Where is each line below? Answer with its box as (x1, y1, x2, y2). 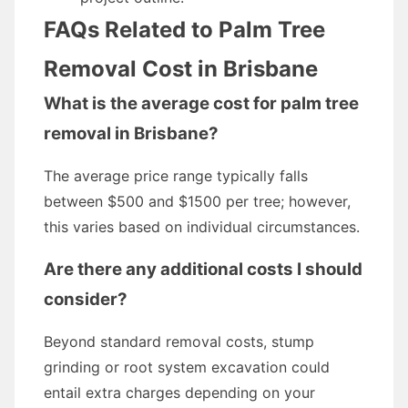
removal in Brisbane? (44, 123, 219, 144)
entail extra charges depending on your (44, 383, 315, 402)
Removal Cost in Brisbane (44, 56, 318, 82)
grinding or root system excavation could (44, 358, 330, 376)
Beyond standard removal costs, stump (44, 332, 314, 351)
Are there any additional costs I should (44, 259, 362, 280)
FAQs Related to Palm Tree (44, 16, 325, 43)
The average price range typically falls (44, 167, 308, 185)
